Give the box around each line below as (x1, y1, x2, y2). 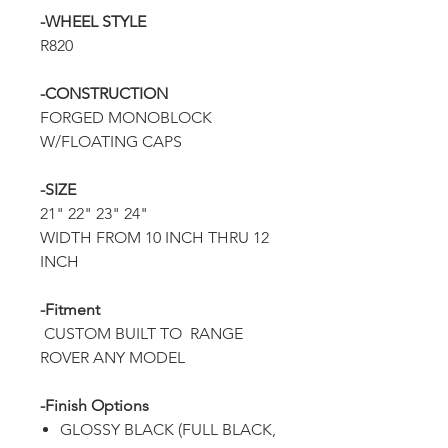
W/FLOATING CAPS (40, 132, 182, 151)
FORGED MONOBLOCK (40, 108, 212, 127)
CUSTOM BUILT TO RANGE (40, 324, 243, 343)
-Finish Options (40, 396, 149, 415)
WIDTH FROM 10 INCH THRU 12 (40, 228, 269, 247)
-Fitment (40, 300, 100, 319)
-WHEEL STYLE (40, 12, 146, 31)
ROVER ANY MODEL (40, 348, 189, 367)
